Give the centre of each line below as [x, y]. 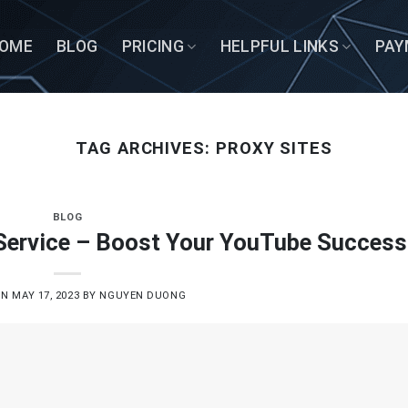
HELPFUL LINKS [280, 46]
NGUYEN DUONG [143, 295]
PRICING [153, 46]
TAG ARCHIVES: [145, 148]
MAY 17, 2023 [46, 295]
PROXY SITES [274, 148]
